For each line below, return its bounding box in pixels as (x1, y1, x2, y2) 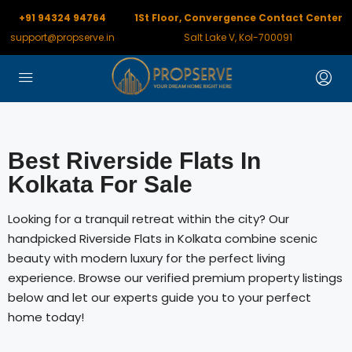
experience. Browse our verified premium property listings (8, 269, 343, 286)
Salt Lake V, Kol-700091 (184, 31, 292, 44)
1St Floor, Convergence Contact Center (134, 11, 343, 24)
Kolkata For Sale (8, 171, 192, 197)
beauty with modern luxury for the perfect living (8, 250, 285, 266)
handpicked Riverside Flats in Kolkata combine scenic (8, 230, 317, 247)
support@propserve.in (9, 31, 115, 44)
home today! (8, 309, 84, 325)
